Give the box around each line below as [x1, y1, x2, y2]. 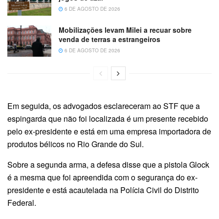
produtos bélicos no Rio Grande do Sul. [7, 138, 146, 150]
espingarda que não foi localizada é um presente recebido [7, 112, 208, 124]
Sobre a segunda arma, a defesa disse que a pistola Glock [7, 158, 209, 170]
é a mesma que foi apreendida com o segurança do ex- [7, 171, 197, 183]
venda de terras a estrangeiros [59, 34, 160, 44]
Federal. [7, 197, 36, 208]
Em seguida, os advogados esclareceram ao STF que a [7, 100, 200, 111]
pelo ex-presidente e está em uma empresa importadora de [7, 125, 211, 137]
